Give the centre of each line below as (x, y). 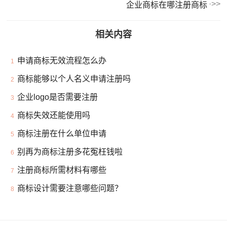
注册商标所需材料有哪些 (62, 170)
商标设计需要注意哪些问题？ (70, 188)
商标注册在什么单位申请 (62, 133)
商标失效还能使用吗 (54, 115)
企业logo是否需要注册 (58, 97)
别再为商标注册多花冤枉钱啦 (70, 152)
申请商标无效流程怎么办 (62, 60)
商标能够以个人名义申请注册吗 (74, 79)
